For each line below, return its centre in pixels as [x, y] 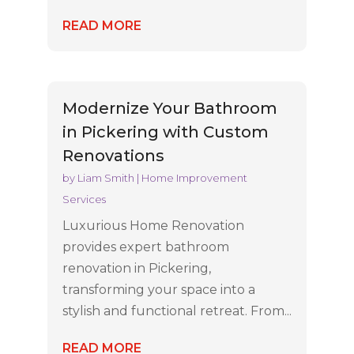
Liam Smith [105, 178]
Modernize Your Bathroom [169, 109]
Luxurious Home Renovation [153, 226]
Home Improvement [194, 178]
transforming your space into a [158, 290]
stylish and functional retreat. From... [177, 311]
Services [84, 200]
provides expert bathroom [145, 247]
